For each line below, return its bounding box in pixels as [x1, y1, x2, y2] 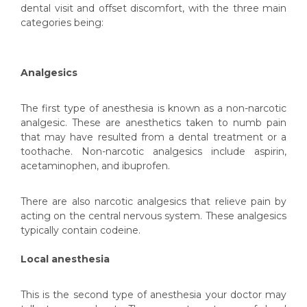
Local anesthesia [21, 253, 110, 265]
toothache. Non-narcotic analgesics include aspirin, [21, 145, 286, 158]
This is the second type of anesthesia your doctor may [21, 288, 286, 301]
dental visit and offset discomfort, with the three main [21, 2, 286, 14]
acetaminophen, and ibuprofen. [21, 160, 170, 172]
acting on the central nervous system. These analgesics [21, 210, 286, 222]
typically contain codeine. [21, 224, 140, 236]
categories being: [21, 16, 103, 29]
